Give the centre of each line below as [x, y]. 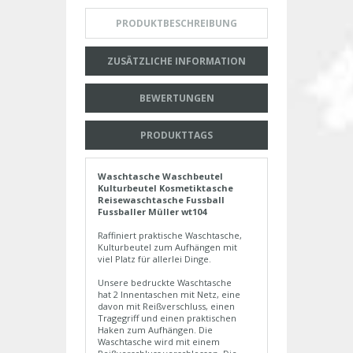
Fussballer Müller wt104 [152, 212]
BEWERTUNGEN [176, 98]
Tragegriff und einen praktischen [167, 318]
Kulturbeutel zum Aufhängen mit [167, 247]
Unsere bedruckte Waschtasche [165, 283]
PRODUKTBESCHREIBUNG [176, 24]
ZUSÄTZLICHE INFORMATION [176, 61]
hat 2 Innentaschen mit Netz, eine [169, 295]
